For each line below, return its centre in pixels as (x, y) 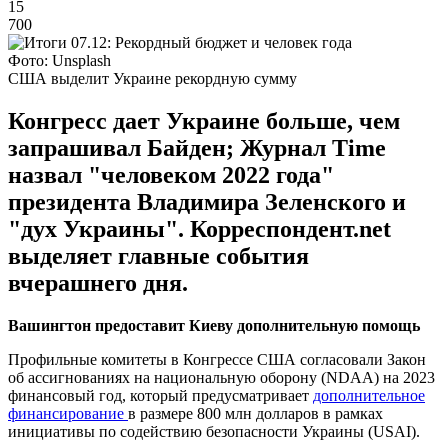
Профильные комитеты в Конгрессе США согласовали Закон (217, 359)
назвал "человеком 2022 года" (171, 174)
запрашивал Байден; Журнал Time (197, 147)
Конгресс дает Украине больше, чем (204, 120)
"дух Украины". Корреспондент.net (199, 228)
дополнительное (369, 395)
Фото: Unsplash (59, 60)
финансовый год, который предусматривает (160, 395)
